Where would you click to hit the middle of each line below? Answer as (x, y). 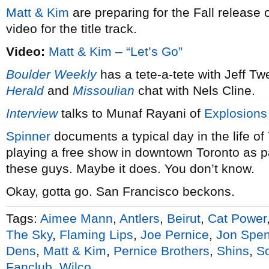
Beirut (184, 218)
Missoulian (104, 90)
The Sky (29, 234)
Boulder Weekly (51, 74)
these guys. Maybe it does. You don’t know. (130, 168)
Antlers (140, 218)
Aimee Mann (77, 218)
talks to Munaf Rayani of (131, 113)
